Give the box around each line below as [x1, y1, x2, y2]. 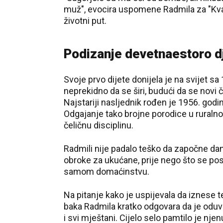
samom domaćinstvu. [64, 166, 149, 177]
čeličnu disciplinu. [64, 120, 133, 130]
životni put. [64, 15, 107, 26]
